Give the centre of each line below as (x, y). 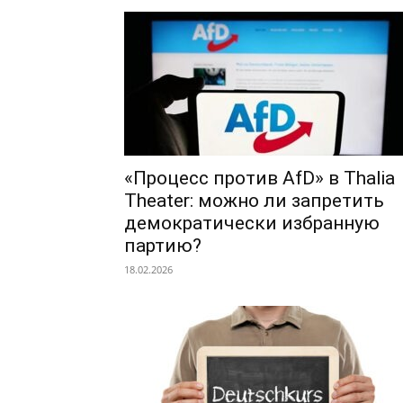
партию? (163, 246)
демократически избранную (252, 223)
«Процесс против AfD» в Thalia (260, 178)
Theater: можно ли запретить (254, 201)
